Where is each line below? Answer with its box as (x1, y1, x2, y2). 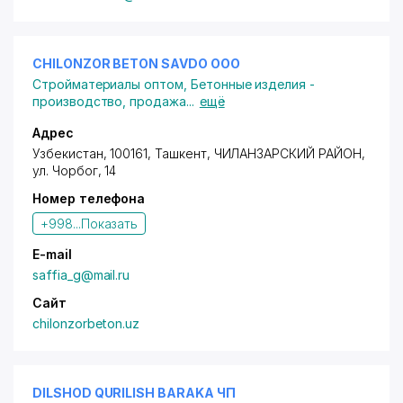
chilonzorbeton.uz (32, 316, 140, 331)
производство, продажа (32, 94, 186, 109)
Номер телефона (32, 191, 146, 206)
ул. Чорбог (32, 163, 98, 178)
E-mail (32, 246, 72, 262)
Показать (80, 216, 139, 231)
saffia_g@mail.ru (32, 267, 130, 282)
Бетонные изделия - (190, 76, 316, 92)
